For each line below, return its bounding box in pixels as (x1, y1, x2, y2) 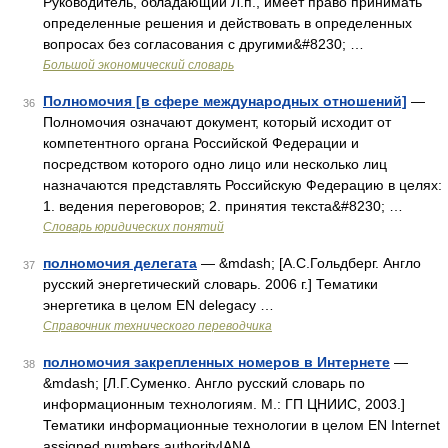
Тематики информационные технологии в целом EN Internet (43, 417, 440, 433)
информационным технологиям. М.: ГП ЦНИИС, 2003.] (43, 396, 405, 412)
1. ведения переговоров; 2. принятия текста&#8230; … (43, 198, 403, 214)
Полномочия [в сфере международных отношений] (43, 93, 407, 109)
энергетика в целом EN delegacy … (43, 297, 274, 313)
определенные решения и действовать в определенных (43, 15, 412, 31)
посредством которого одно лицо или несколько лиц (43, 156, 387, 172)
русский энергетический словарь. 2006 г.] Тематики (43, 276, 378, 292)
